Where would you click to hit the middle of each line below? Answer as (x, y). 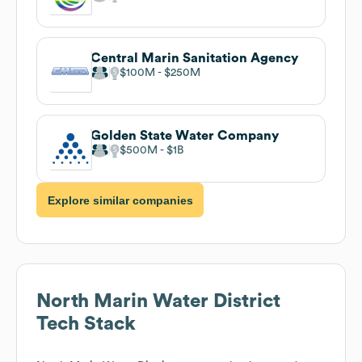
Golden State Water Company (185, 135)
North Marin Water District (158, 302)
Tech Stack (86, 324)
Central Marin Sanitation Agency (194, 58)
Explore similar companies (120, 200)
